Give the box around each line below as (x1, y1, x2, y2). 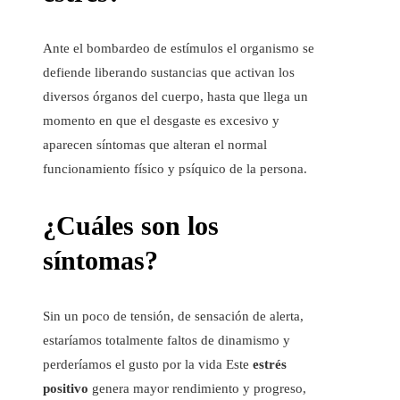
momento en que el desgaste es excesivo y (43, 113, 279, 129)
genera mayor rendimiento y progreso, (88, 381, 306, 396)
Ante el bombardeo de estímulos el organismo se (43, 41, 314, 56)
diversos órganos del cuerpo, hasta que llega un (43, 89, 308, 104)
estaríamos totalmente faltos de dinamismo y (43, 333, 290, 348)
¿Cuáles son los (43, 211, 219, 241)
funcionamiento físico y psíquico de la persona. (43, 162, 307, 177)
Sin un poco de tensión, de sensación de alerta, (43, 309, 304, 324)
